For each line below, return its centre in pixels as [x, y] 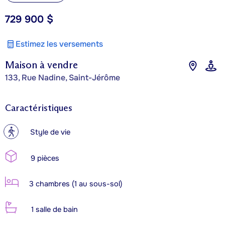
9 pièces [44, 158]
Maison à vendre [41, 65]
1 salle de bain [53, 209]
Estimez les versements [59, 44]
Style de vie [50, 132]
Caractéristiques [39, 108]
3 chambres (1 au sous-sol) [75, 184]
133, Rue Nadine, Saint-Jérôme [63, 77]
